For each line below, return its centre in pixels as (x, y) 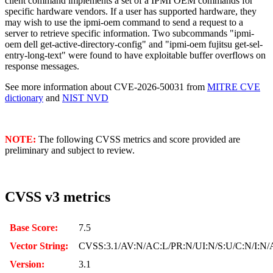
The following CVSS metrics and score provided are (138, 140)
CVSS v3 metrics (58, 197)
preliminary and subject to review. (70, 151)
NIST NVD (85, 98)
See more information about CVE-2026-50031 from (106, 87)
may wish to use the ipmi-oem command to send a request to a (124, 23)
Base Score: (34, 227)
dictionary (24, 98)
